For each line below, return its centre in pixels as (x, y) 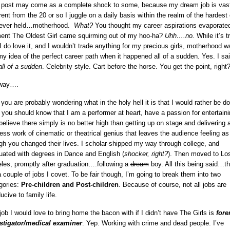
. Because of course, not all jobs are (172, 184)
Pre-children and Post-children (70, 184)
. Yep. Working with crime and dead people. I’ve (153, 223)
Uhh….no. (179, 35)
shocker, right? (146, 154)
